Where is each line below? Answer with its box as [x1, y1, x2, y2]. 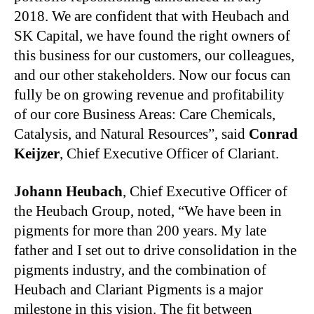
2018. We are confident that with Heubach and [14, 7, 289, 25]
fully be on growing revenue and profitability [14, 86, 285, 103]
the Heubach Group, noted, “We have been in [14, 202, 282, 219]
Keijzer [14, 144, 60, 162]
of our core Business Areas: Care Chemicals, [14, 105, 275, 123]
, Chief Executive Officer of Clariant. [60, 144, 279, 162]
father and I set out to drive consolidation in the [14, 241, 296, 259]
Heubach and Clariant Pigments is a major [14, 280, 263, 298]
